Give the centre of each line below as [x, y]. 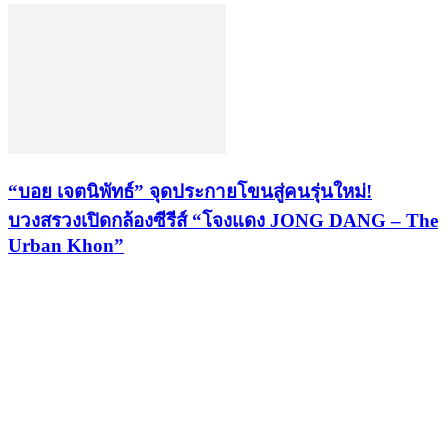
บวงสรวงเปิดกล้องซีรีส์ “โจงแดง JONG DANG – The [223, 220]
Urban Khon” [66, 245]
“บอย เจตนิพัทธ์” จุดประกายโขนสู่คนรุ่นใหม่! [190, 191]
